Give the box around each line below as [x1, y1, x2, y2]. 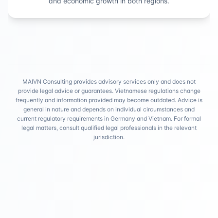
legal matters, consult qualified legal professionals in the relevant [21, 124, 197, 131]
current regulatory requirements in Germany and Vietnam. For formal [17, 115, 201, 122]
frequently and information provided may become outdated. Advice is [16, 96, 202, 104]
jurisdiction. [93, 133, 125, 141]
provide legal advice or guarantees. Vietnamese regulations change [18, 87, 200, 94]
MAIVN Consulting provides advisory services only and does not [22, 78, 196, 85]
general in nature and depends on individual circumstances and [23, 106, 195, 113]
